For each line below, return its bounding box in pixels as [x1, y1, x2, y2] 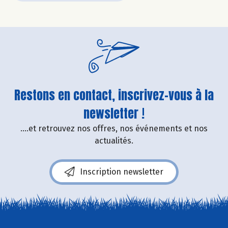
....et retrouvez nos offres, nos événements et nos [20, 123, 208, 133]
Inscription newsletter [80, 166, 163, 177]
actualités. [95, 135, 133, 146]
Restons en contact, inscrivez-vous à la [14, 85, 214, 104]
